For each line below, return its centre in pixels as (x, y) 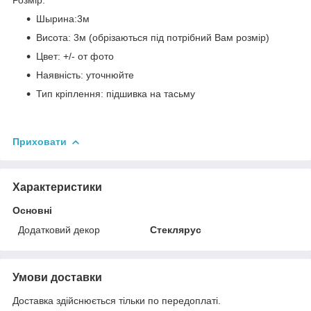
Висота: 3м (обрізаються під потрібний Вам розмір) (153, 37)
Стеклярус (176, 229)
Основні (32, 210)
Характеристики (57, 187)
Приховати (40, 141)
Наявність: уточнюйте (85, 75)
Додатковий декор (59, 229)
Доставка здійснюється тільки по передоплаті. (117, 300)
